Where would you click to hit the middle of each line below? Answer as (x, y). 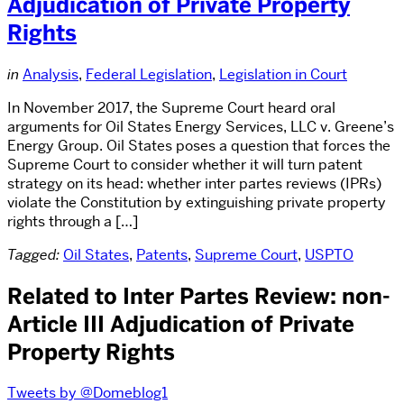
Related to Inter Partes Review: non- (199, 296)
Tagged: (33, 254)
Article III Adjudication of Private (181, 324)
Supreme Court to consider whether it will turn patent (185, 164)
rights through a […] (73, 221)
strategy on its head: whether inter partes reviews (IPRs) (194, 183)
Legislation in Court (283, 74)
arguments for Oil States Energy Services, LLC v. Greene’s (201, 126)
